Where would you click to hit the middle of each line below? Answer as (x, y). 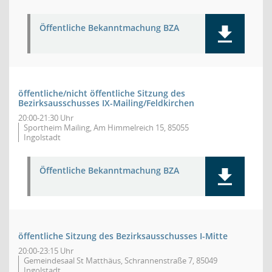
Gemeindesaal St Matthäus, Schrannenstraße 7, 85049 (121, 260)
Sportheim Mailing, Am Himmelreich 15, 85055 (106, 127)
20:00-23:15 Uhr (46, 251)
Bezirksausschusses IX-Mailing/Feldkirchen (106, 103)
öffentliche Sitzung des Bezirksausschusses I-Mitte (123, 236)
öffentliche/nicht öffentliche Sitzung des (102, 93)
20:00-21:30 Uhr (46, 118)
